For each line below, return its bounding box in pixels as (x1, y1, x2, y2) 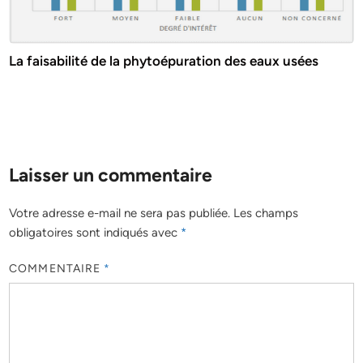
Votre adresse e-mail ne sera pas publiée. (9, 205, 231, 220)
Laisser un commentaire (9, 163, 213, 186)
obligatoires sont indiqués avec (9, 224, 181, 240)
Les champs (233, 205, 299, 220)
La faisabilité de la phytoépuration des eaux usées (9, 52, 319, 69)
